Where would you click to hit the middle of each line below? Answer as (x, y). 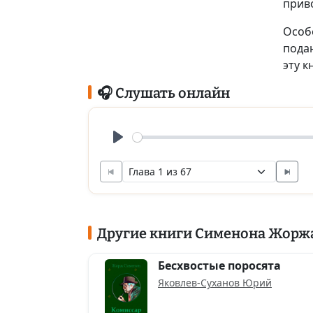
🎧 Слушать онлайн (163, 93)
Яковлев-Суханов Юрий (215, 283)
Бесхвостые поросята (219, 265)
